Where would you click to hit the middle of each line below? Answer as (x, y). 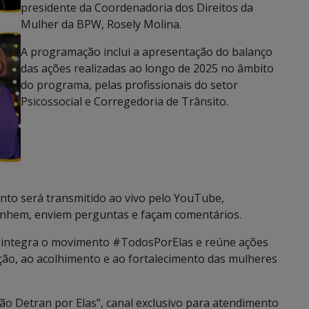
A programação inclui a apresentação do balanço (147, 51)
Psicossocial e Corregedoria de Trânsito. (126, 101)
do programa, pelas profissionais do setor (129, 84)
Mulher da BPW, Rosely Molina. (101, 24)
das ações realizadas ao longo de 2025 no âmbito (147, 68)
